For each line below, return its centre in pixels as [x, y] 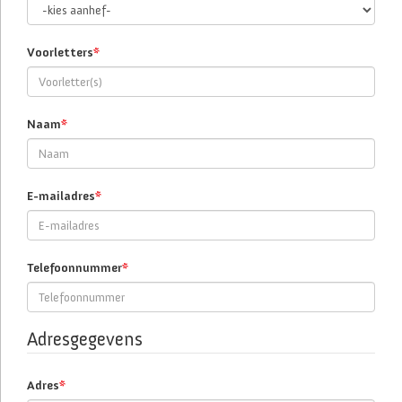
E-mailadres [61, 196]
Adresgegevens [85, 339]
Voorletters [60, 52]
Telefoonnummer [74, 268]
